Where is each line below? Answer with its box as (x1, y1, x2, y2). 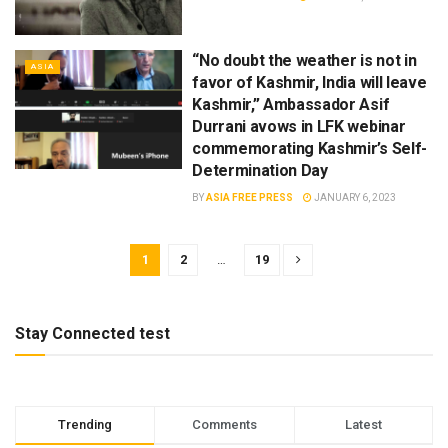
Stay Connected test (15, 323, 170, 343)
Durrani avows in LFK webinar (192, 116, 406, 136)
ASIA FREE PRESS (206, 191, 294, 203)
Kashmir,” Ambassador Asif (192, 94, 390, 114)
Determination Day (192, 160, 328, 180)
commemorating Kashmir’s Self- (192, 138, 427, 158)
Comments (191, 416, 257, 432)
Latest (344, 416, 382, 432)
